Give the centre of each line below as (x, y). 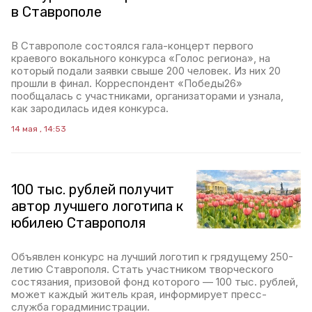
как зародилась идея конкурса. (90, 108)
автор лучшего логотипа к (97, 206)
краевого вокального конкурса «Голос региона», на (141, 58)
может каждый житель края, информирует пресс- (139, 294)
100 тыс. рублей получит (93, 189)
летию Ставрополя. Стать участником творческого (142, 269)
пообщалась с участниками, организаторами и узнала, (147, 96)
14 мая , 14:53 (39, 129)
